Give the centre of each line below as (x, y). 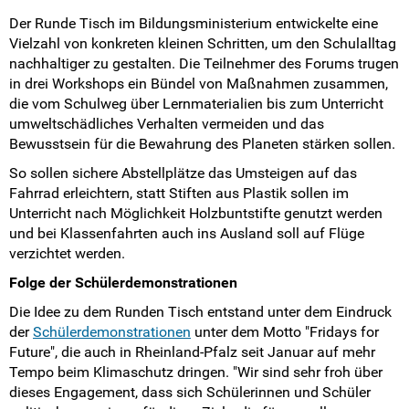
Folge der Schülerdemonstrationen (123, 282)
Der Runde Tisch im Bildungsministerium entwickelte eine (194, 23)
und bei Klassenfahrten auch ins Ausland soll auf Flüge (187, 233)
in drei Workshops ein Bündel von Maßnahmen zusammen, (199, 83)
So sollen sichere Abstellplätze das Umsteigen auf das (183, 173)
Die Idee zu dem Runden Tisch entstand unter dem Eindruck (200, 311)
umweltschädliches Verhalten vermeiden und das (167, 123)
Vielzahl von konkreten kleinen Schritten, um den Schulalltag (203, 43)
